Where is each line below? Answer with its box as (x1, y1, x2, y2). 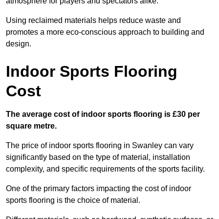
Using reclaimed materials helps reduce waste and (6, 16, 181, 25)
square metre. (6, 122, 57, 131)
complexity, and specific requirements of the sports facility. (6, 165, 205, 174)
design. (6, 40, 31, 48)
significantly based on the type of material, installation (6, 153, 190, 162)
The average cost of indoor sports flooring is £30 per (6, 110, 200, 119)
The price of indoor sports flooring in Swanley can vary (6, 141, 194, 150)
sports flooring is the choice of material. (6, 196, 140, 205)
